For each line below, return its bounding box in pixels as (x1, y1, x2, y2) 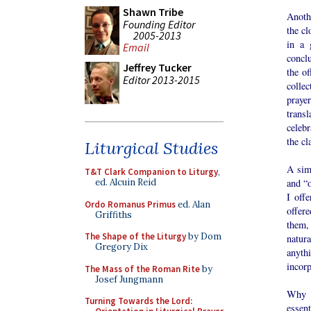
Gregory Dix (95, 241, 148, 253)
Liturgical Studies (85, 137, 218, 159)
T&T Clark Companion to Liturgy (85, 166, 218, 178)
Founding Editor (123, 17, 195, 31)
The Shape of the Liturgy (85, 230, 186, 242)
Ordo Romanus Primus (85, 198, 176, 210)
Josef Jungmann (95, 273, 163, 285)
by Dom (186, 230, 221, 242)
